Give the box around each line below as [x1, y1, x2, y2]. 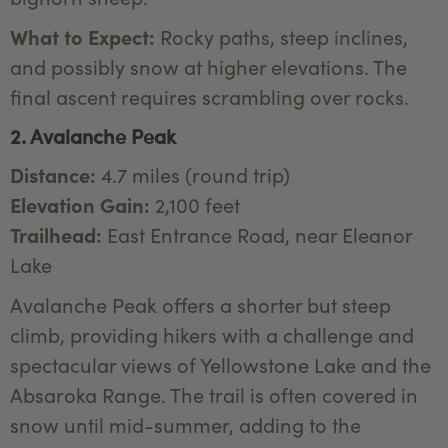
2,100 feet [150, 191, 240, 219]
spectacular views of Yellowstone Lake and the [10, 351, 431, 379]
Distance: [10, 161, 96, 189]
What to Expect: [10, 23, 155, 51]
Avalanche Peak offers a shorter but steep [10, 291, 391, 319]
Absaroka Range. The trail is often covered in [10, 381, 418, 409]
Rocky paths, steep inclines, [155, 23, 408, 51]
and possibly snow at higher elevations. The [10, 53, 407, 81]
